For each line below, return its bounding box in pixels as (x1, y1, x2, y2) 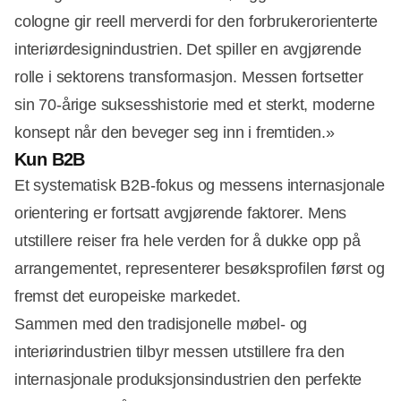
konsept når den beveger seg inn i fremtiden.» (14, 124, 335, 142)
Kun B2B (14, 149, 85, 170)
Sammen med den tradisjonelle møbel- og (14, 315, 308, 334)
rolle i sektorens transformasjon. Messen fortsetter (14, 68, 363, 87)
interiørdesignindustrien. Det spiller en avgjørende (14, 40, 362, 59)
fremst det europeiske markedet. (14, 287, 241, 306)
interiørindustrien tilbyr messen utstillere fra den (14, 343, 345, 362)
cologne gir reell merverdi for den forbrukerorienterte (14, 13, 379, 31)
